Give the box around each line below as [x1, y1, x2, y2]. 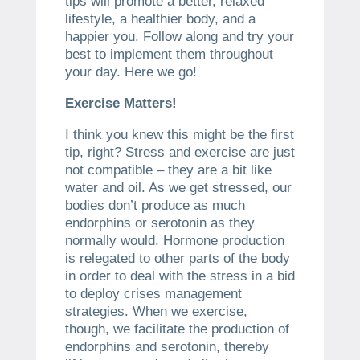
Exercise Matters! [64, 95, 177, 111]
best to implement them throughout [64, 46, 273, 62]
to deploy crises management [64, 285, 242, 301]
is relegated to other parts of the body [64, 250, 290, 266]
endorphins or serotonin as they [64, 215, 255, 231]
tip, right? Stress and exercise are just [64, 144, 295, 160]
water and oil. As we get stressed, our [64, 179, 292, 195]
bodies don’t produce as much [64, 197, 245, 213]
